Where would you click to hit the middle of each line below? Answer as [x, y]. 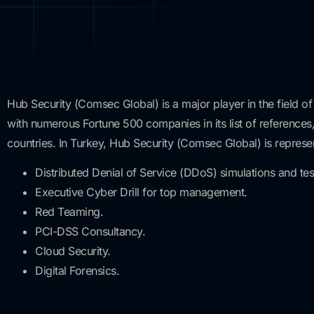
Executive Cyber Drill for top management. [141, 192]
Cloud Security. [73, 251]
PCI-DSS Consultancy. [90, 232]
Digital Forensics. [77, 271]
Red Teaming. [69, 212]
